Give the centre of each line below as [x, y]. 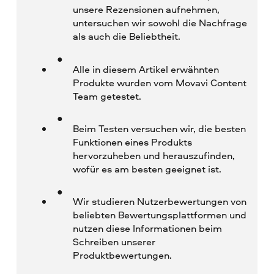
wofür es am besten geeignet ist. [147, 169]
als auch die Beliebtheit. [126, 36]
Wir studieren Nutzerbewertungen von [159, 202]
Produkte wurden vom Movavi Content [159, 82]
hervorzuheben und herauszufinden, [154, 155]
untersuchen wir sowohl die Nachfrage [160, 23]
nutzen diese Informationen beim [147, 228]
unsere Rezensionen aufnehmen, [146, 9]
